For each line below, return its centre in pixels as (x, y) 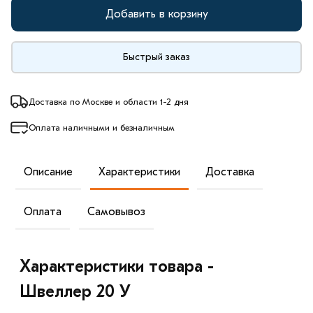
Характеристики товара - (117, 267)
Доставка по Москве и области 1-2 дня (109, 101)
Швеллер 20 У (75, 292)
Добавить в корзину (156, 14)
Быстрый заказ (156, 57)
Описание (49, 172)
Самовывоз (116, 211)
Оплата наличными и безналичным (102, 127)
